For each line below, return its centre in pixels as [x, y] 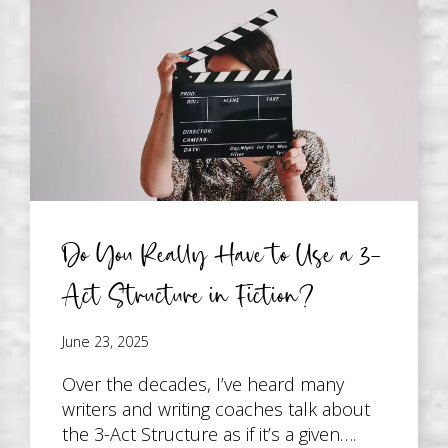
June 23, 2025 [106, 342]
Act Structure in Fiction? [189, 294]
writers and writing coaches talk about [216, 409]
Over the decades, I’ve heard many [203, 384]
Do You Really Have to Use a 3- [222, 253]
